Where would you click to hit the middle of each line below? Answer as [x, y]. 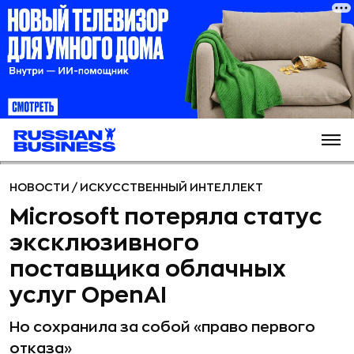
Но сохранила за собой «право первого [162, 327]
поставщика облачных [148, 269]
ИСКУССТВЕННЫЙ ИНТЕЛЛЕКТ [171, 187]
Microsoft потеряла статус [166, 217]
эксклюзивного [104, 243]
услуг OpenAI [88, 296]
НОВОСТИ [41, 187]
